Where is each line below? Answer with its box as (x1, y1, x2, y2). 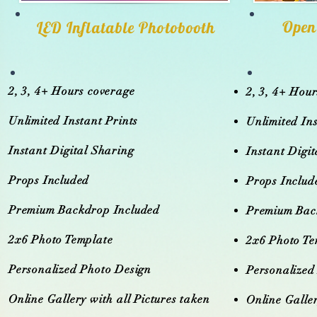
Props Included (8, 173, 90, 188)
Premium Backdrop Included (8, 203, 160, 217)
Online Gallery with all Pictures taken (8, 292, 210, 306)
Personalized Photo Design (8, 263, 151, 277)
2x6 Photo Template (8, 233, 113, 247)
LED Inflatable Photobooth (36, 18, 216, 38)
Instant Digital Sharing (8, 144, 134, 158)
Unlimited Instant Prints (8, 114, 139, 128)
